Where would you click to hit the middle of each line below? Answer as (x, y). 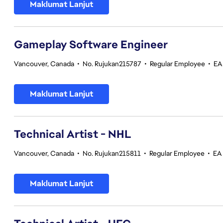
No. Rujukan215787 (112, 64)
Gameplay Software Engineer (91, 45)
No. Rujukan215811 (112, 153)
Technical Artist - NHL (73, 134)
